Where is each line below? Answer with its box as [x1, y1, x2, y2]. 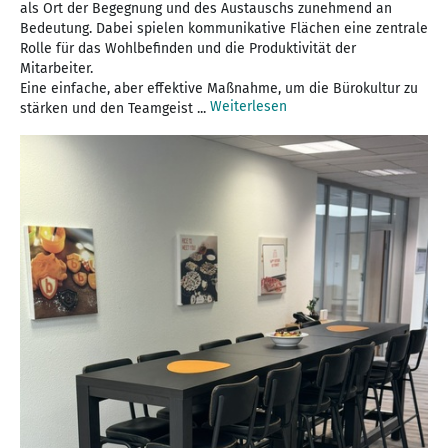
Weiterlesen [210, 97, 287, 115]
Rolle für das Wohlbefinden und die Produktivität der [20, 39, 356, 57]
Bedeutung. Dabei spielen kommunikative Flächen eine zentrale [20, 19, 428, 37]
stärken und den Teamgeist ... [20, 99, 210, 117]
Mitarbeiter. [20, 59, 93, 77]
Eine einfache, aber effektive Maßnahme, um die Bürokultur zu [20, 79, 418, 97]
